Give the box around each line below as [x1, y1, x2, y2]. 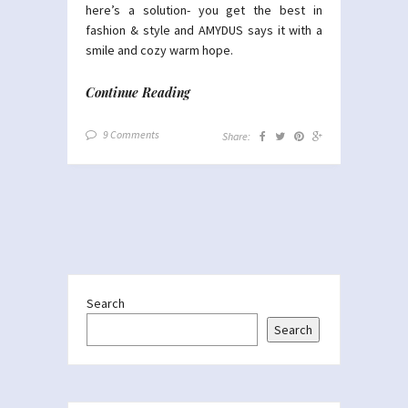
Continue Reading [86, 83, 190, 101]
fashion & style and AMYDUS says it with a [86, 21, 322, 38]
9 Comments [103, 127, 159, 141]
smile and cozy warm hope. [86, 41, 233, 58]
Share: [222, 128, 250, 143]
